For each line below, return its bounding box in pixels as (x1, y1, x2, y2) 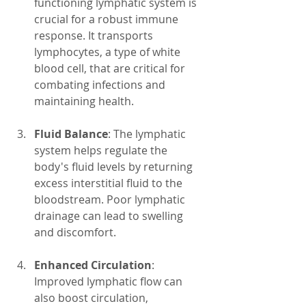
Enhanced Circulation (34, 258, 152, 273)
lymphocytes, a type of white (34, 44, 183, 59)
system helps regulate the (34, 143, 170, 158)
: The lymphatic (108, 126, 189, 141)
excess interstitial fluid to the (34, 176, 185, 191)
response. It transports (34, 28, 156, 43)
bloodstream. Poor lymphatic (34, 192, 188, 207)
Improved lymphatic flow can (34, 274, 185, 289)
